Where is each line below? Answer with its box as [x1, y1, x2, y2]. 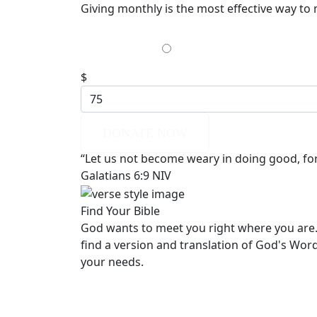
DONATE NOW [103, 126, 188, 141]
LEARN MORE [103, 283, 185, 298]
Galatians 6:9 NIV [81, 168, 171, 184]
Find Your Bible [81, 202, 160, 219]
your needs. [81, 253, 144, 270]
